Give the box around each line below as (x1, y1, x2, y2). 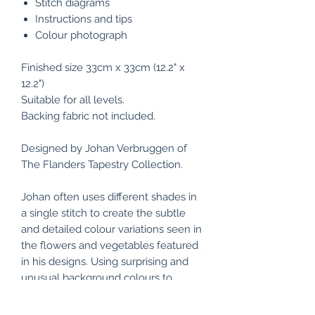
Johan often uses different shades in (21, 191, 197, 204)
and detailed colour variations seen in (21, 223, 202, 236)
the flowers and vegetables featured (21, 239, 198, 252)
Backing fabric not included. (21, 110, 155, 123)
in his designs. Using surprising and (21, 255, 188, 269)
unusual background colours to (21, 271, 172, 285)
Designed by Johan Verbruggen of (21, 142, 187, 155)
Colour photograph (35, 29, 127, 42)
